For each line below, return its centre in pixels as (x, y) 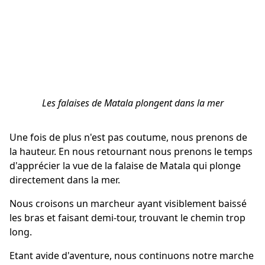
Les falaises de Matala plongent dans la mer (132, 103)
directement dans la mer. (65, 180)
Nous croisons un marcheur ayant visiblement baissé (128, 203)
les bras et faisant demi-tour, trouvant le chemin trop (127, 217)
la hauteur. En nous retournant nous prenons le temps (131, 151)
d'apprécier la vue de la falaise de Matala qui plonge (125, 165)
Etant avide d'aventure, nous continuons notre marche (132, 255)
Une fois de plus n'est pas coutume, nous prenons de (128, 137)
